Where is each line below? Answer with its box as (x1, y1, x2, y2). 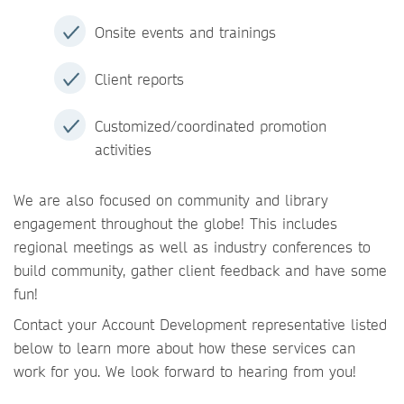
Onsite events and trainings (95, 23, 276, 41)
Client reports (95, 69, 189, 88)
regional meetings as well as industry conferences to (14, 237, 371, 256)
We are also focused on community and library (14, 190, 328, 209)
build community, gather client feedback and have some (14, 261, 387, 280)
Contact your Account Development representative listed (14, 315, 387, 334)
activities (95, 140, 157, 159)
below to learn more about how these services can (14, 338, 355, 357)
